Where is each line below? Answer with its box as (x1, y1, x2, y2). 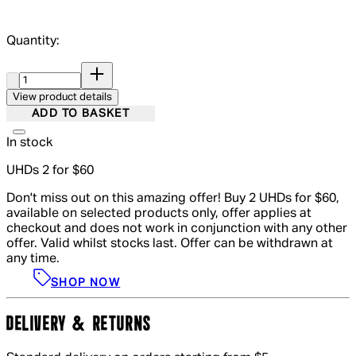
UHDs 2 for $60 (6, 164, 94, 178)
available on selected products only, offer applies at (6, 207, 311, 221)
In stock (6, 137, 52, 150)
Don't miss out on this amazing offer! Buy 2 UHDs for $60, (6, 192, 339, 206)
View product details (13, 92, 112, 103)
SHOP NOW (51, 277, 121, 289)
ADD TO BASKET (32, 108, 130, 120)
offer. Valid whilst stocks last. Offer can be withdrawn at (6, 238, 333, 251)
